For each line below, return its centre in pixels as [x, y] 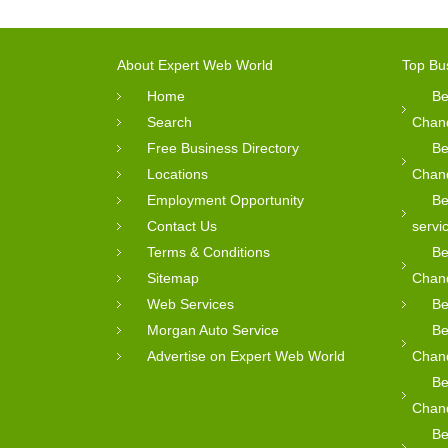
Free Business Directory [223, 147]
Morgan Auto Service [213, 329]
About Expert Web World [195, 64]
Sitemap [173, 277]
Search [169, 121]
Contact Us [182, 225]
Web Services [190, 303]
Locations [177, 173]
